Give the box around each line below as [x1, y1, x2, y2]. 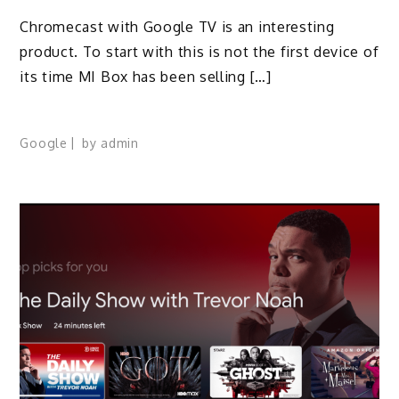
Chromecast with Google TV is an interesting [20, 17, 335, 36]
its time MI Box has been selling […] [20, 67, 272, 85]
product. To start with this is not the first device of [20, 42, 379, 61]
